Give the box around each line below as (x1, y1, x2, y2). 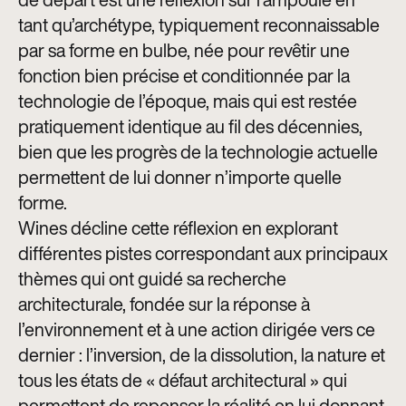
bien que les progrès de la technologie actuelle (18, 138, 378, 165)
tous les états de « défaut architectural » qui (18, 366, 347, 393)
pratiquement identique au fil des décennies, (18, 112, 362, 140)
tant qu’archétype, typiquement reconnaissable (18, 11, 380, 38)
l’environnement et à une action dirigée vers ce (18, 315, 375, 343)
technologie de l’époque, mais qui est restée (18, 87, 357, 114)
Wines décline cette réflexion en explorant (18, 214, 338, 241)
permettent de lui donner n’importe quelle (18, 163, 342, 190)
